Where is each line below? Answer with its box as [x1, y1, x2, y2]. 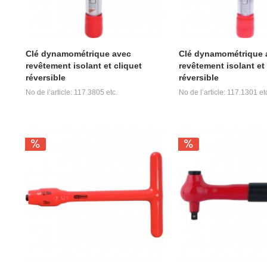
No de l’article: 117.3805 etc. [25, 88, 117, 97]
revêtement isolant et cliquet [25, 60, 142, 70]
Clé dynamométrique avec [25, 48, 131, 58]
